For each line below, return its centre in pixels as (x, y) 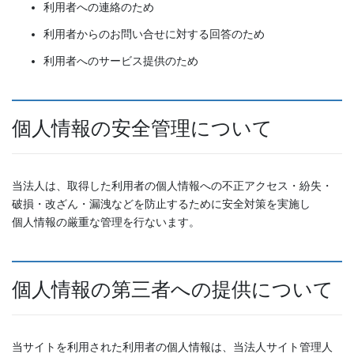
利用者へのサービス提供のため (121, 61)
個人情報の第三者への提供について (173, 289)
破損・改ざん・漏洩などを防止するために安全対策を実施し (161, 204)
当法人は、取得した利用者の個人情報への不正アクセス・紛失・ (172, 186)
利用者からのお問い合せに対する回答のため (154, 34)
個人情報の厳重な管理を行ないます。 (106, 222)
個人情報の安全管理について (142, 128)
